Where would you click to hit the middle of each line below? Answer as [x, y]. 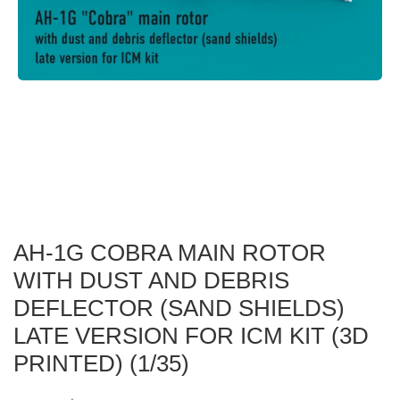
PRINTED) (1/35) [101, 364]
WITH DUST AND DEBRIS [151, 281]
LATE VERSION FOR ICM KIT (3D [191, 336]
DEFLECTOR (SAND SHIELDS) [179, 308]
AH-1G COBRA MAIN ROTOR [170, 253]
